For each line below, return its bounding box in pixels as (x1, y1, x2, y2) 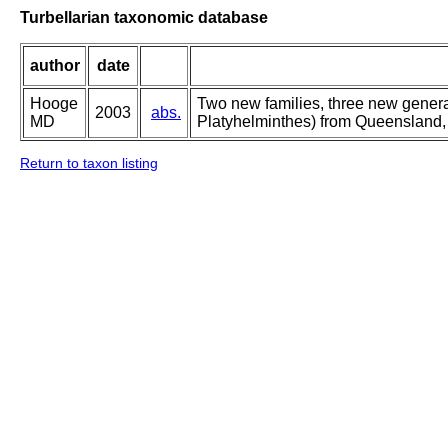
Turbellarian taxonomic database (20, 8, 268, 26)
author (29, 57, 80, 75)
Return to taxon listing (20, 155, 158, 172)
